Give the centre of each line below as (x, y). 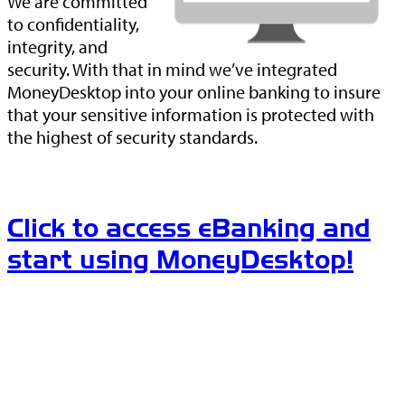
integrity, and (57, 46)
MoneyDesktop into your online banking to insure (194, 91)
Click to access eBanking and (189, 229)
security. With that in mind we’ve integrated (172, 69)
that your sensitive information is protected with (191, 114)
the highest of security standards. (132, 137)
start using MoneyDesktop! (180, 260)
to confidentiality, (73, 24)
